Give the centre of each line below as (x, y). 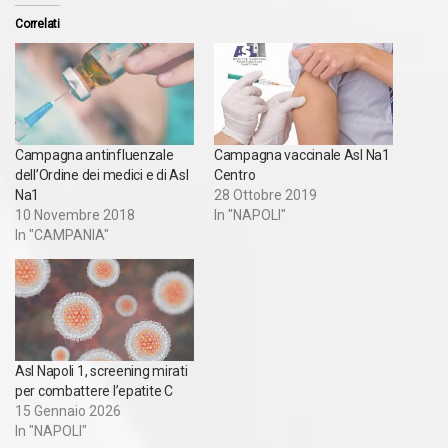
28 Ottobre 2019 (265, 194)
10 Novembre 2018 (75, 214)
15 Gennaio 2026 (68, 411)
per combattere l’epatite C (94, 391)
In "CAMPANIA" (62, 234)
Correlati (37, 23)
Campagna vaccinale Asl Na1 (302, 154)
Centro (235, 174)
